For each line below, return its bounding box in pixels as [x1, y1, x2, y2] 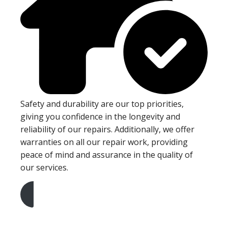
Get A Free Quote [20, 203, 96, 215]
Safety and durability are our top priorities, [20, 98, 184, 110]
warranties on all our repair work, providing [20, 136, 188, 148]
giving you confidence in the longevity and [20, 111, 180, 123]
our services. [20, 162, 68, 174]
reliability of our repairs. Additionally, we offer [20, 124, 194, 135]
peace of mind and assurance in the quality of [20, 149, 193, 161]
